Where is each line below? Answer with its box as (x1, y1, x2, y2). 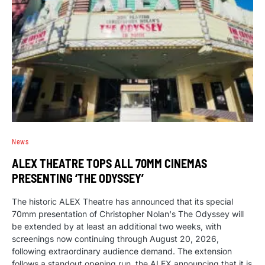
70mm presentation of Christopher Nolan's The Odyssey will (12, 209, 244, 219)
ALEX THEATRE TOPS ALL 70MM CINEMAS (12, 156, 207, 171)
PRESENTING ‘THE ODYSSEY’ (12, 171, 144, 186)
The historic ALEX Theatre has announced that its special (12, 196, 233, 207)
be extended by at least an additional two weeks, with (12, 221, 221, 232)
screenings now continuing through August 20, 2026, (12, 234, 219, 244)
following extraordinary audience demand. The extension (12, 246, 232, 257)
